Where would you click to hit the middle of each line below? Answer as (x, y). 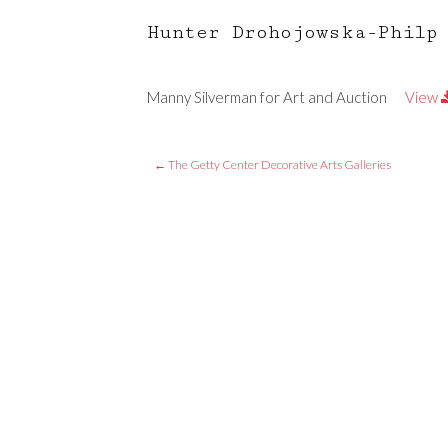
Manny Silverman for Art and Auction (267, 96)
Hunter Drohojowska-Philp (292, 32)
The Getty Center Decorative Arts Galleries (279, 165)
